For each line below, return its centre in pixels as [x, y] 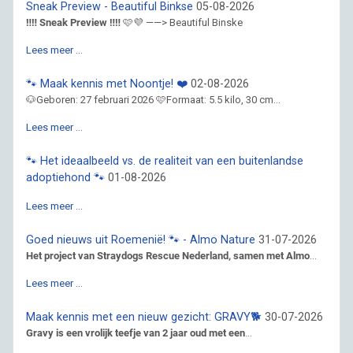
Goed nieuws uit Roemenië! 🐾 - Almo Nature [141, 240]
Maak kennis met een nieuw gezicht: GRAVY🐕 [144, 318]
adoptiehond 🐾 [65, 177]
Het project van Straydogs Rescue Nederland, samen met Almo [168, 256]
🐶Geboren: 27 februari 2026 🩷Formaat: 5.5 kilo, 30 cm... [153, 99]
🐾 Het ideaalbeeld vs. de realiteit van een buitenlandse [165, 161]
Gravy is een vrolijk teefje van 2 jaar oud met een [136, 333]
